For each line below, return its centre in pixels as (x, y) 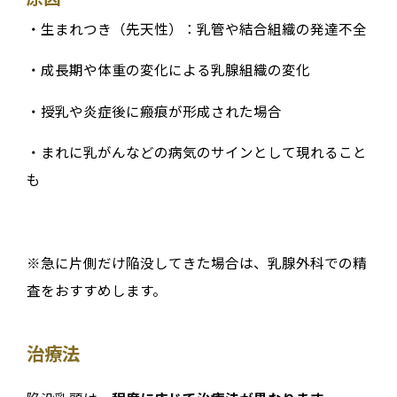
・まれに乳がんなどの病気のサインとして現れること (196, 152)
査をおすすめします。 (96, 289)
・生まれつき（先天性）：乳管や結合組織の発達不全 (196, 28)
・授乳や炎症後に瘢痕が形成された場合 (154, 110)
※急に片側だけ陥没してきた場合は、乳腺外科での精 (196, 262)
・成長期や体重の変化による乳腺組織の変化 (168, 70)
